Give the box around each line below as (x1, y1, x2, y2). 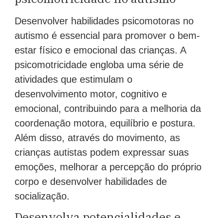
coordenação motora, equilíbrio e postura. (15, 117, 196, 128)
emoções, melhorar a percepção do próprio (15, 161, 201, 172)
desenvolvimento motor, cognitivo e (15, 88, 167, 99)
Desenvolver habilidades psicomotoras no (15, 15, 194, 26)
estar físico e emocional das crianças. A (15, 44, 186, 55)
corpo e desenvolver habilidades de (15, 176, 167, 187)
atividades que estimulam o (15, 73, 132, 85)
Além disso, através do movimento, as (15, 132, 180, 143)
